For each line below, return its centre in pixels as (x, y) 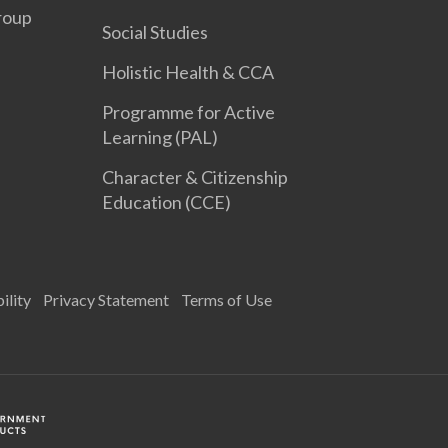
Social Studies (155, 32)
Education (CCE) (167, 202)
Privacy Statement (106, 299)
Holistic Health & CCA (188, 72)
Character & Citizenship (195, 177)
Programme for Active (189, 112)
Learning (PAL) (160, 137)
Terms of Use (226, 299)
